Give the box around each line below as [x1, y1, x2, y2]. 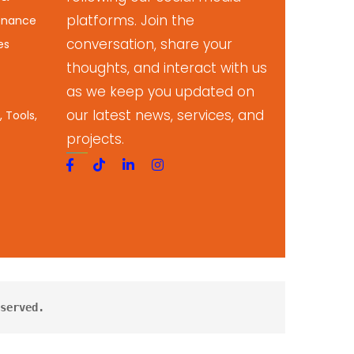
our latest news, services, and [66, 106, 264, 125]
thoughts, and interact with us [66, 58, 267, 77]
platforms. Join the [66, 11, 194, 30]
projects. [66, 130, 124, 149]
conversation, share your [66, 35, 232, 54]
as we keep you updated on [66, 82, 254, 101]
